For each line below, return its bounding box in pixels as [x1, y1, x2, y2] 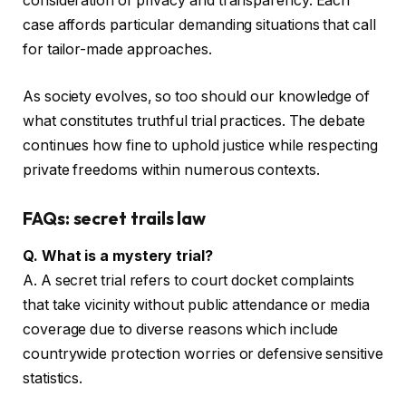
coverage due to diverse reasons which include [23, 321, 339, 339]
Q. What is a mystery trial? [23, 247, 213, 266]
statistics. [23, 370, 83, 388]
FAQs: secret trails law [23, 207, 207, 229]
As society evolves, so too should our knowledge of [23, 87, 371, 105]
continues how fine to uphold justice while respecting [23, 136, 378, 154]
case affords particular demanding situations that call [23, 16, 376, 34]
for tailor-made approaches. [23, 41, 212, 59]
